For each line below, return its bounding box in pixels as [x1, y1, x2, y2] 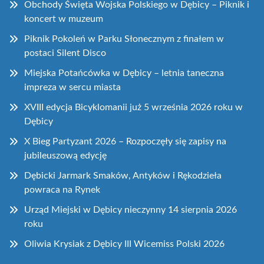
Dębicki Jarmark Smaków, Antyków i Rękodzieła [24, 171, 222, 181]
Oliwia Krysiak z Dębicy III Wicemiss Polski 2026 [24, 239, 225, 249]
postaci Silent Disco [24, 48, 106, 58]
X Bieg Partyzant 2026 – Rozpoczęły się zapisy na [24, 137, 226, 147]
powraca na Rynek [24, 185, 100, 195]
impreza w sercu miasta [24, 82, 121, 93]
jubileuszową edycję [24, 151, 107, 161]
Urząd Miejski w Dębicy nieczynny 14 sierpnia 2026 [24, 205, 237, 215]
